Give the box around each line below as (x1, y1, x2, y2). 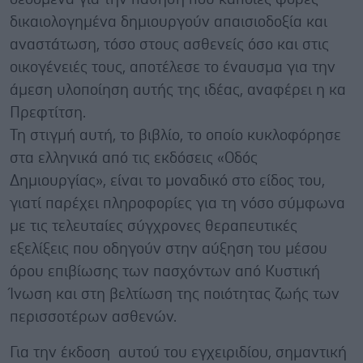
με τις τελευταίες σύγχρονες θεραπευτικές (10, 218, 297, 234)
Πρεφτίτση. (10, 105, 86, 121)
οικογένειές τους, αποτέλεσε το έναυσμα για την (10, 59, 335, 75)
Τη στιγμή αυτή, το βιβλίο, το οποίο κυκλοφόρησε (10, 127, 341, 143)
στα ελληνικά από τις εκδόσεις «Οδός (10, 150, 258, 166)
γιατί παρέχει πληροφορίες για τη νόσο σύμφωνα (10, 195, 345, 211)
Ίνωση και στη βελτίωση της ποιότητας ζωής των (10, 286, 340, 302)
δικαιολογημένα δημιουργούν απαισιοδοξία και (10, 14, 327, 30)
